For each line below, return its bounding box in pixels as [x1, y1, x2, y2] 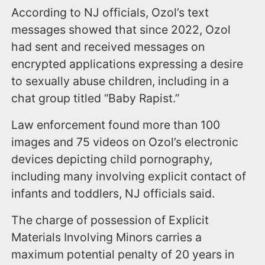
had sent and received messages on [11, 40, 205, 54]
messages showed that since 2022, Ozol [11, 22, 231, 37]
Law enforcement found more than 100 [11, 118, 221, 132]
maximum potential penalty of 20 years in [11, 247, 235, 262]
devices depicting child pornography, [11, 152, 213, 167]
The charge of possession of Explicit [11, 213, 209, 228]
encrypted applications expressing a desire [11, 57, 244, 72]
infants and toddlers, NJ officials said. [11, 186, 218, 201]
